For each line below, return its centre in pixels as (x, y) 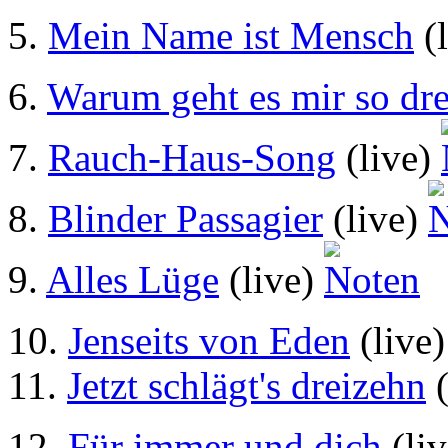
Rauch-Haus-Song (192, 158)
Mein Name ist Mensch (231, 36)
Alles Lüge (132, 280)
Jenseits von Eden (209, 341)
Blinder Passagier (185, 219)
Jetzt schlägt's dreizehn (246, 386)
